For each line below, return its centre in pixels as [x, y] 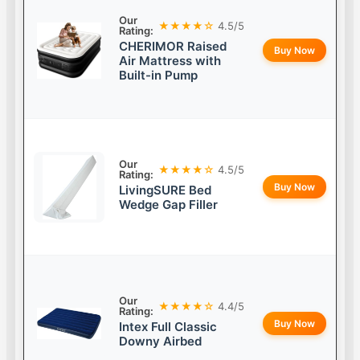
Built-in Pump [159, 76]
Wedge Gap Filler [169, 205]
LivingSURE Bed [166, 190]
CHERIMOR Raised [173, 47]
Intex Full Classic [168, 327]
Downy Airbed [161, 342]
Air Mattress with [170, 61]
